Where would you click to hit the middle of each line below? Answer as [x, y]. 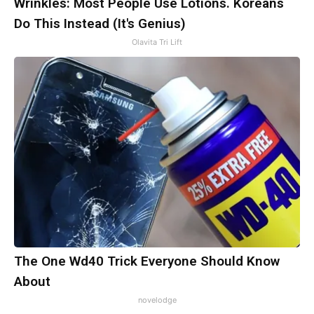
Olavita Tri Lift [157, 42]
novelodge [157, 300]
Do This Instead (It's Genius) [100, 24]
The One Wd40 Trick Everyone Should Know [147, 261]
